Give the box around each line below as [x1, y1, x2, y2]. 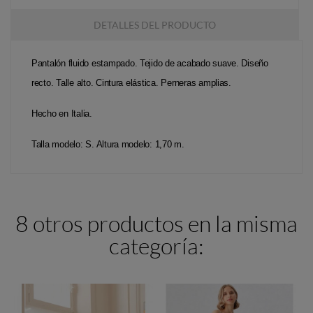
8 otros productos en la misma [15, 209, 298, 237]
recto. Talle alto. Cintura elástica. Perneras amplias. [31, 77, 231, 88]
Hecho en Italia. [31, 108, 92, 119]
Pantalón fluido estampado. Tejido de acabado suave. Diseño [31, 57, 268, 68]
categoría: [109, 231, 204, 259]
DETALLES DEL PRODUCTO [94, 18, 216, 31]
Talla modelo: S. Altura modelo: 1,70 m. [31, 138, 184, 150]
